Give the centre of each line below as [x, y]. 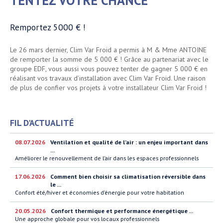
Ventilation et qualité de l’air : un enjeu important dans [129, 142]
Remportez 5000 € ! [48, 27]
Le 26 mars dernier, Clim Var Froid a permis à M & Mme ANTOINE [108, 50]
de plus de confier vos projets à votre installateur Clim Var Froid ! [108, 88]
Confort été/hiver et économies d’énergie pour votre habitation [100, 193]
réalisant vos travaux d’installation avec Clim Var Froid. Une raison [108, 78]
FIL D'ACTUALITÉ [42, 123]
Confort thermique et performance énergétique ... [122, 211]
